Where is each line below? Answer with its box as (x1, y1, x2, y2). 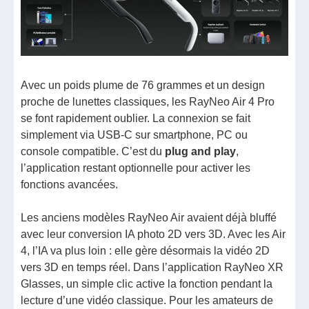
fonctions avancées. (21, 179, 119, 191)
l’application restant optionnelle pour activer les (21, 162, 251, 175)
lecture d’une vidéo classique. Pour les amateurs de (21, 295, 274, 307)
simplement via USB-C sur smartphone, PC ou (21, 129, 248, 141)
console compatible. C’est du (21, 146, 166, 158)
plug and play (165, 146, 237, 158)
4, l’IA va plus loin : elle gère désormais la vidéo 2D (21, 245, 270, 257)
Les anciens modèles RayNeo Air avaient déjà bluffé (21, 212, 277, 224)
